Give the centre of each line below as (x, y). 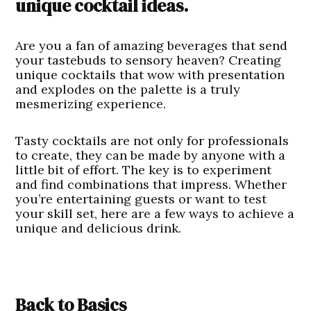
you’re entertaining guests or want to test (141, 199)
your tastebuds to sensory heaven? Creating (149, 60)
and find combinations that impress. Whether (151, 185)
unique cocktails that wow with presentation (150, 75)
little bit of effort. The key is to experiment (144, 170)
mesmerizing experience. (93, 104)
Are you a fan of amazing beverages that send (152, 46)
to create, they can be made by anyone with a (151, 155)
